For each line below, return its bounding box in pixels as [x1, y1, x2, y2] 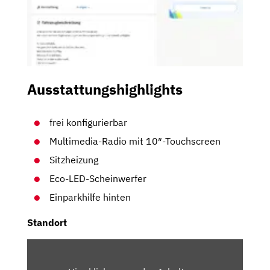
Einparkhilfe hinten [49, 190, 131, 203]
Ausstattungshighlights [27, 79, 183, 99]
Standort [27, 216, 67, 228]
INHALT [27, 239, 60, 251]
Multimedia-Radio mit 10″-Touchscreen [49, 134, 221, 147]
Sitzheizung [49, 153, 99, 166]
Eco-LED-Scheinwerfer [49, 172, 147, 184]
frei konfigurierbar [49, 116, 128, 128]
